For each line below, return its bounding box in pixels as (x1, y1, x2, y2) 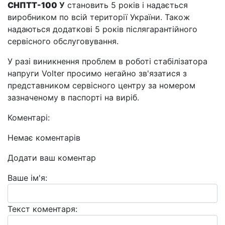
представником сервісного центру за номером (8, 80, 195, 90)
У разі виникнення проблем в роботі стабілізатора (8, 56, 207, 66)
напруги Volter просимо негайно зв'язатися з (8, 68, 187, 78)
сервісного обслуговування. (8, 36, 119, 46)
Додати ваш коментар (8, 153, 96, 163)
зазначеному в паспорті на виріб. (8, 92, 139, 102)
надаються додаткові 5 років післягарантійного (8, 24, 197, 34)
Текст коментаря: (8, 204, 77, 214)
